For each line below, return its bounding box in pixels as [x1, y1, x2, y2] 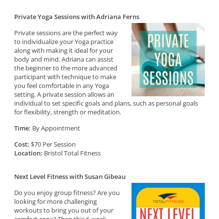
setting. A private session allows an [14, 90, 115, 99]
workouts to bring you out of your [14, 206, 114, 215]
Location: [14, 149, 43, 157]
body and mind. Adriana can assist [14, 55, 114, 64]
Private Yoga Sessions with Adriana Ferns [14, 12, 140, 21]
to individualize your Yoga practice [14, 37, 114, 46]
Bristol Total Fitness [43, 149, 101, 157]
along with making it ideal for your [14, 46, 113, 55]
